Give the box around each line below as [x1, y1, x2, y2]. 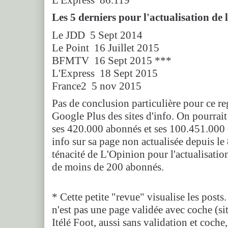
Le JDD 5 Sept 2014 [52, 28, 142, 41]
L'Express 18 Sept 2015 [52, 67, 158, 79]
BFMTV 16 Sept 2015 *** [52, 54, 172, 67]
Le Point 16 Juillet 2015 [52, 41, 159, 54]
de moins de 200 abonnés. [52, 160, 164, 173]
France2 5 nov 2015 [52, 79, 141, 92]
